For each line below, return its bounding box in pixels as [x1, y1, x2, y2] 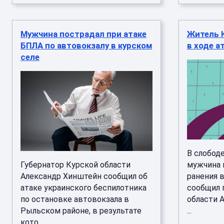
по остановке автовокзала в [20, 194, 129, 204]
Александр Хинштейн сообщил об [20, 171, 147, 181]
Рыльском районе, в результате [20, 206, 141, 215]
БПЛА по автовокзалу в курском [20, 40, 152, 50]
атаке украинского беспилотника [20, 183, 146, 192]
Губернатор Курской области [20, 160, 130, 169]
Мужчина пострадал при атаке [20, 29, 146, 39]
